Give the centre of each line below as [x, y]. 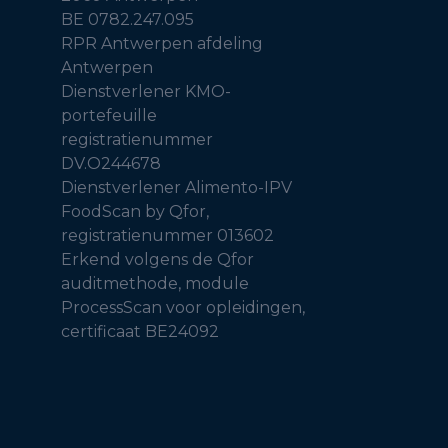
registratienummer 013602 [167, 236]
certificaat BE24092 [139, 332]
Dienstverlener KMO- [145, 92]
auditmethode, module [154, 284]
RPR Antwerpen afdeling [161, 44]
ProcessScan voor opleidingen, [182, 308]
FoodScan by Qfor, [134, 212]
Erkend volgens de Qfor [157, 260]
